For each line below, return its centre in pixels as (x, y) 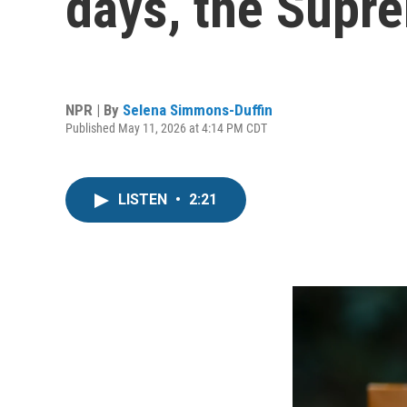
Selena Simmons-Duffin (198, 109)
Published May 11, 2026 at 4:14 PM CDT (166, 128)
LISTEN (144, 199)
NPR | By (94, 109)
